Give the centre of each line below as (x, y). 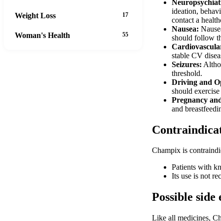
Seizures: (187, 64)
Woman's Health (42, 35)
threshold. (187, 73)
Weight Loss (35, 15)
